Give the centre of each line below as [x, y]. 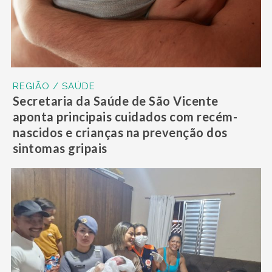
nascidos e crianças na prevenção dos [120, 133]
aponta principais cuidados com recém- [125, 117]
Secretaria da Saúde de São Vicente [115, 101]
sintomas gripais [60, 148]
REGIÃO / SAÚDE [54, 87]
